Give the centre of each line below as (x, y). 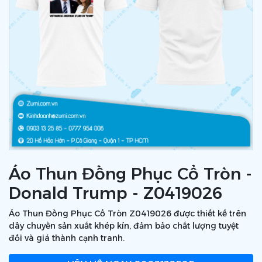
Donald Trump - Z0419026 (116, 193)
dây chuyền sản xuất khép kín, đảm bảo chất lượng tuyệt (124, 226)
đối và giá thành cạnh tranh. (67, 238)
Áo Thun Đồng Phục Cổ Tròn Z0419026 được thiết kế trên (127, 213)
